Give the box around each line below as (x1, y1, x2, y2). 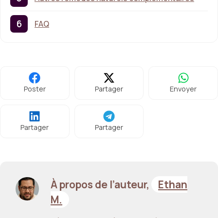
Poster (23, 84, 46, 94)
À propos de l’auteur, (51, 177, 151, 191)
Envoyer (170, 84, 197, 94)
